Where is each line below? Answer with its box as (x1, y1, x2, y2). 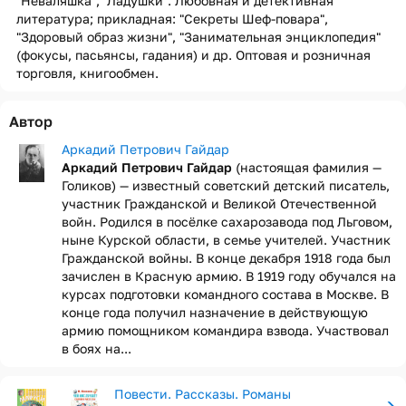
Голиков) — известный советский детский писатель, (62, 178, 390, 193)
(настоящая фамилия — (232, 159, 382, 175)
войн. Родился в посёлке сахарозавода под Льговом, (62, 214, 392, 229)
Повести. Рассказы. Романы (114, 386, 291, 401)
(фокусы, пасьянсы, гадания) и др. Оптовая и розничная (16, 47, 371, 63)
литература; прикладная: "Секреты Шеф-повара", (16, 11, 328, 26)
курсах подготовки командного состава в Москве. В (62, 286, 389, 302)
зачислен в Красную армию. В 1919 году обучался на (62, 268, 396, 284)
